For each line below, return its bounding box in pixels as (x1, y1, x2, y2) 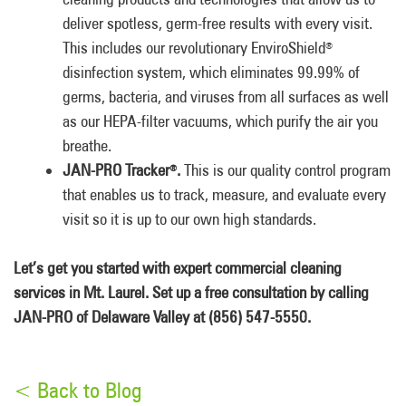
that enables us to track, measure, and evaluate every (63, 185, 386, 204)
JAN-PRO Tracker (63, 160, 169, 179)
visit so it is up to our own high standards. (63, 209, 316, 228)
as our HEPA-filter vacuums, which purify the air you (63, 111, 378, 130)
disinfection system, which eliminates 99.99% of (63, 63, 360, 82)
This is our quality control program (184, 160, 391, 179)
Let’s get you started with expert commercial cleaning (14, 258, 342, 277)
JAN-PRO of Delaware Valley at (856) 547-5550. (14, 307, 311, 326)
